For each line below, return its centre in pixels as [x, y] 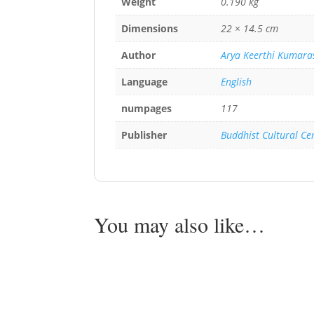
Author [139, 55]
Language [145, 81]
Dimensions [150, 28]
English [237, 81]
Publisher [144, 135]
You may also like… [180, 224]
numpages [147, 108]
